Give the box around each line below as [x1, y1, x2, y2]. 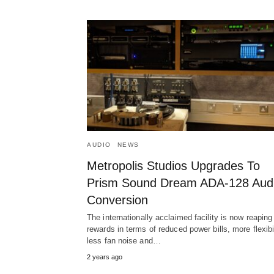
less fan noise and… [87, 236, 161, 246]
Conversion [87, 193, 148, 207]
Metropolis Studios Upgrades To [87, 159, 260, 173]
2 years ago [87, 253, 122, 261]
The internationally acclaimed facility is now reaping [87, 213, 273, 223]
